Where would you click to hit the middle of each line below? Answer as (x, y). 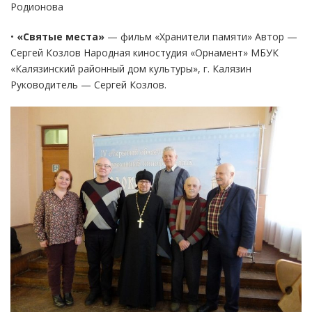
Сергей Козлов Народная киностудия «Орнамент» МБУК (145, 52)
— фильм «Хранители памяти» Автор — (201, 36)
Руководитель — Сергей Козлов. (88, 84)
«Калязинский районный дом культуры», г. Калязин (131, 68)
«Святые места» (61, 36)
